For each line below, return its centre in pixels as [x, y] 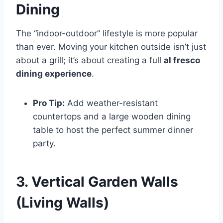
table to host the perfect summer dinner [113, 130]
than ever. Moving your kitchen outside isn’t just [111, 47]
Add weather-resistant [111, 103]
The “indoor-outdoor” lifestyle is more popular [107, 33]
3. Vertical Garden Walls [97, 181]
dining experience [54, 73]
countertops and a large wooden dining [112, 116]
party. [44, 143]
